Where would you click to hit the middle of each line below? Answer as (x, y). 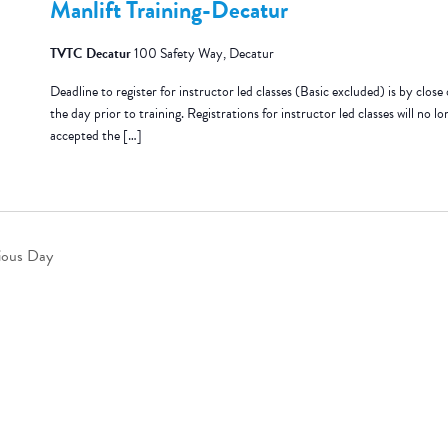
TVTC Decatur (91, 53)
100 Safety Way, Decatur (203, 53)
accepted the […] (95, 135)
